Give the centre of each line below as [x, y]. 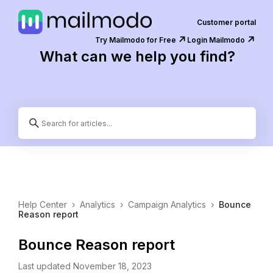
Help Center [43, 204]
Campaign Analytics [167, 204]
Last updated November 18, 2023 [85, 266]
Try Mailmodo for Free [136, 40]
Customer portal [226, 22]
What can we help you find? [137, 56]
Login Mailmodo [216, 40]
